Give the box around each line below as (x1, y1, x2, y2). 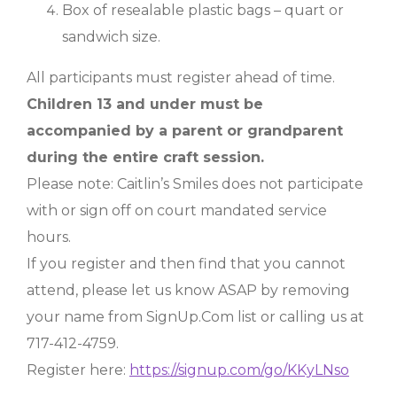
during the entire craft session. (27, 149, 269, 166)
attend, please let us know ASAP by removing (27, 282, 350, 299)
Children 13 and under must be (27, 96, 263, 113)
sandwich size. (62, 28, 160, 45)
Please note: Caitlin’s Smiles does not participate (27, 175, 363, 192)
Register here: (27, 362, 129, 378)
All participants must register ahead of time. (27, 69, 335, 86)
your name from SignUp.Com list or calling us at (27, 308, 364, 325)
